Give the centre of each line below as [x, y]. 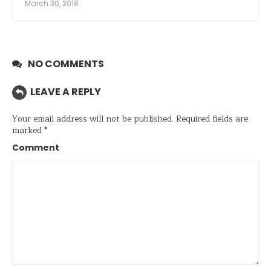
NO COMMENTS [66, 64]
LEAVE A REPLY [66, 92]
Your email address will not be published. [93, 119]
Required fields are [211, 119]
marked [28, 130]
